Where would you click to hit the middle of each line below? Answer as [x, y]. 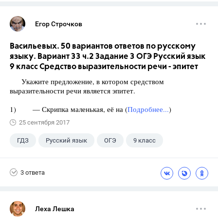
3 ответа [33, 172]
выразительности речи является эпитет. [73, 91]
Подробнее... [148, 109]
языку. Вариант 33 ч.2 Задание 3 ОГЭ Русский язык [108, 57]
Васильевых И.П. [66, 159]
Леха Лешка [55, 209]
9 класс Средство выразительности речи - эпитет [104, 67]
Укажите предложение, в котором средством [87, 81]
